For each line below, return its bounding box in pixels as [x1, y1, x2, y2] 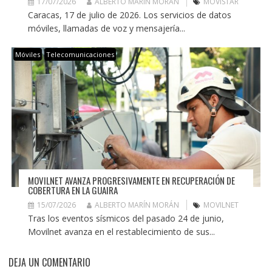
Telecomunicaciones [46, 49, 114, 59]
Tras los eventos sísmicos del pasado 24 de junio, [27, 212, 224, 225]
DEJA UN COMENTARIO [8, 255, 90, 270]
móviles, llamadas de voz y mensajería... [27, 22, 185, 34]
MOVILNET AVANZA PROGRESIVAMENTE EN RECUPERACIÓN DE [27, 174, 235, 188]
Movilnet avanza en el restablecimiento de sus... [27, 226, 215, 238]
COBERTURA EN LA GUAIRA [27, 183, 118, 197]
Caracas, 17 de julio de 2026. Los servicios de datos [27, 8, 231, 21]
